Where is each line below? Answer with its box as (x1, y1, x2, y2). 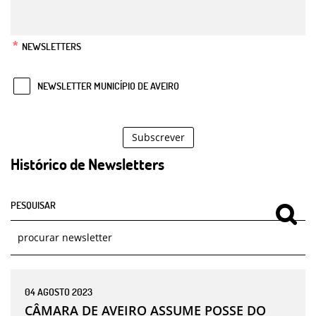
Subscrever (131, 130, 185, 144)
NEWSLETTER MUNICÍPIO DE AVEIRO (37, 78, 181, 92)
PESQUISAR (11, 197, 56, 211)
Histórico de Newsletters (11, 153, 164, 174)
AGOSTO (37, 284, 70, 298)
